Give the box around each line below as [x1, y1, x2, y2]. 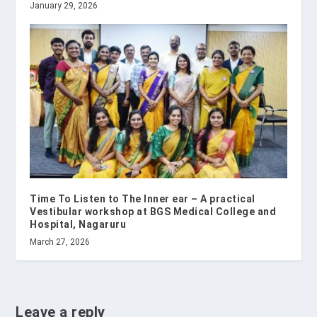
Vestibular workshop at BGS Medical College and [30, 206, 277, 218]
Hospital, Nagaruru [30, 219, 127, 231]
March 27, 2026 [30, 237, 91, 248]
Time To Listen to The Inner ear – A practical [30, 193, 255, 205]
